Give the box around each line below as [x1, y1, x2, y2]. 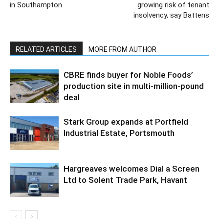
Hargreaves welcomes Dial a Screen [64, 164, 199, 174]
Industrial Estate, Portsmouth [64, 128, 175, 138]
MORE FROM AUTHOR [88, 45, 156, 54]
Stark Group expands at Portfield [64, 117, 188, 127]
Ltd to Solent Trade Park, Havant [64, 175, 187, 185]
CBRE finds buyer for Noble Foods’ [64, 70, 193, 80]
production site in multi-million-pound [64, 81, 204, 91]
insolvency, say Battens [133, 11, 209, 20]
